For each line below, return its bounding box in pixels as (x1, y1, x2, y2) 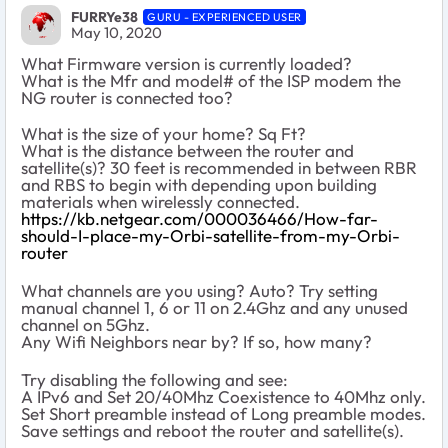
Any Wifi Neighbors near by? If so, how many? (21, 330, 372, 352)
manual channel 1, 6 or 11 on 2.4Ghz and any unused (21, 296, 408, 318)
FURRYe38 (71, 8, 138, 27)
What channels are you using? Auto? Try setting (21, 279, 378, 301)
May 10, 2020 (71, 23, 162, 43)
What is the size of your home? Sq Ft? (21, 122, 306, 144)
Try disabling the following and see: (21, 368, 288, 390)
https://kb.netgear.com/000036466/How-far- (21, 207, 378, 229)
